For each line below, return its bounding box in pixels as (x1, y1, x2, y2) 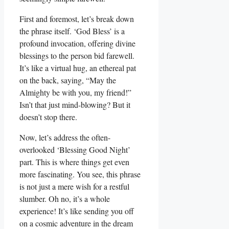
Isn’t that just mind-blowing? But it (19, 99, 130, 110)
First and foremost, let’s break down (19, 13, 134, 24)
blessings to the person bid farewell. (19, 50, 134, 61)
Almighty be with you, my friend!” (19, 86, 131, 98)
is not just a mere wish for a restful (19, 180, 129, 192)
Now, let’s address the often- (19, 131, 110, 143)
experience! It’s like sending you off (19, 205, 134, 216)
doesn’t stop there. (19, 111, 77, 122)
